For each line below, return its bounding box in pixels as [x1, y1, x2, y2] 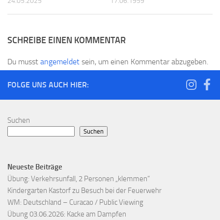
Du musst [7, 57, 40, 67]
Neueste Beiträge [7, 163, 62, 172]
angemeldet [40, 57, 80, 67]
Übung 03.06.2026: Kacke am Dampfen [7, 210, 126, 219]
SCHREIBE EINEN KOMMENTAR [7, 35, 126, 46]
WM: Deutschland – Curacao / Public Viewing [7, 198, 143, 207]
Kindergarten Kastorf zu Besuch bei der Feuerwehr [7, 186, 162, 195]
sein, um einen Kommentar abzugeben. [80, 57, 208, 67]
